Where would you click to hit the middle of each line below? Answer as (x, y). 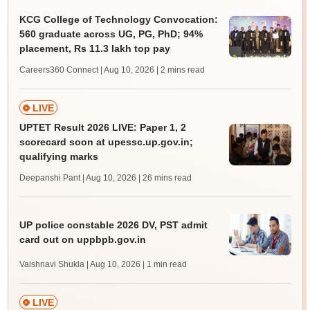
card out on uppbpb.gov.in (82, 239)
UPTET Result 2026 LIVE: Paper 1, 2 (102, 127)
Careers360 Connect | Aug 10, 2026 (86, 70)
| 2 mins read (180, 70)
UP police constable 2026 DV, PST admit (113, 225)
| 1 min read (164, 264)
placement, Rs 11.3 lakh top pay (94, 48)
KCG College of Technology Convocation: (118, 19)
